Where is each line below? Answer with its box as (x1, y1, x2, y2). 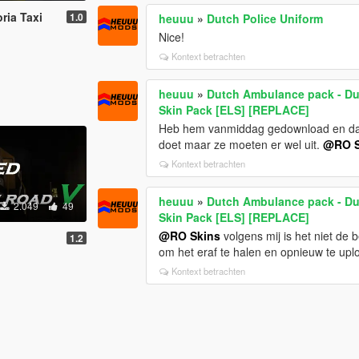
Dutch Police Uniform (207, 10, 324, 26)
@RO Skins (159, 227, 221, 244)
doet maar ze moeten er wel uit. (159, 135, 324, 152)
